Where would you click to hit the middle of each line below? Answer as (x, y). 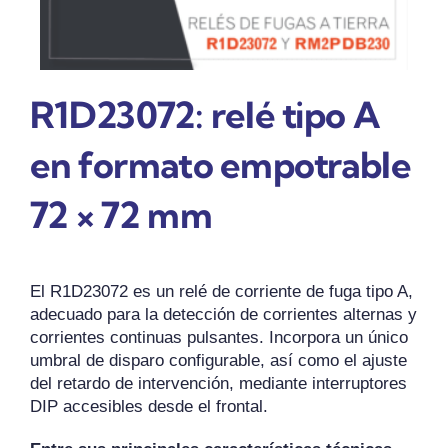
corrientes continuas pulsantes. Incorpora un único (218, 337)
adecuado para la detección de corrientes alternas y (223, 314)
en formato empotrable (220, 165)
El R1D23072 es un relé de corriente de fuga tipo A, (221, 291)
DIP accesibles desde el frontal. (148, 406)
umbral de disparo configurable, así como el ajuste (218, 360)
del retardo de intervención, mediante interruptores (218, 383)
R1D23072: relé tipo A (204, 115)
